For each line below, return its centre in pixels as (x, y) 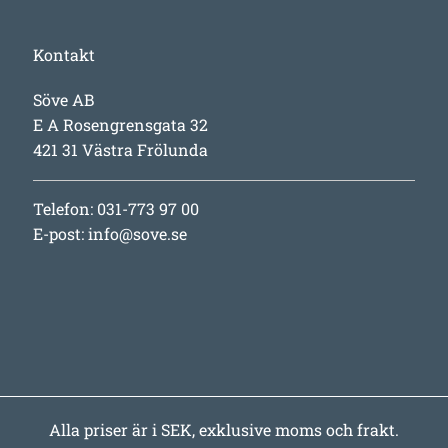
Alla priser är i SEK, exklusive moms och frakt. (224, 430)
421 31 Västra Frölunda (121, 150)
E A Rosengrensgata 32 (121, 125)
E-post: (61, 233)
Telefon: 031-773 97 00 (116, 208)
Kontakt (64, 55)
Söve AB (64, 100)
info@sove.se (138, 233)
